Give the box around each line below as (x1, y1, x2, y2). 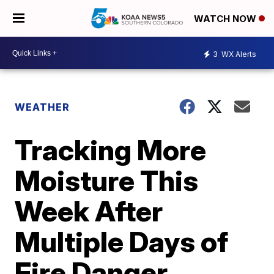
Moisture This (15, 163, 199, 198)
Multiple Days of (15, 224, 229, 259)
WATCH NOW (194, 13, 259, 25)
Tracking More (15, 133, 207, 167)
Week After (15, 194, 163, 228)
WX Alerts (220, 49, 256, 59)
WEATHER (15, 101, 70, 113)
